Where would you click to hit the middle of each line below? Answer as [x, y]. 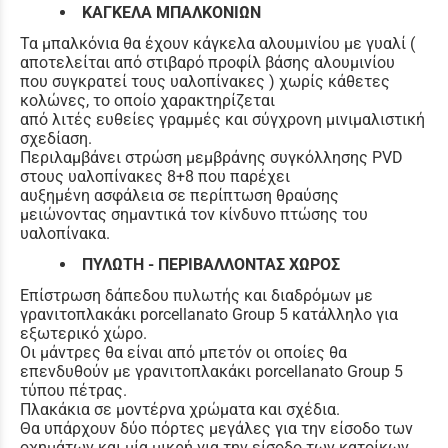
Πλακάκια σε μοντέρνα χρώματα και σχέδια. [182, 409]
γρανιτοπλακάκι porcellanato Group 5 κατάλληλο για [209, 314]
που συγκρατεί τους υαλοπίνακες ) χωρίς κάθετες [205, 81]
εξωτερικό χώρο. [83, 333]
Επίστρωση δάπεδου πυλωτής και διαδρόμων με [196, 295]
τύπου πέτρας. [73, 390]
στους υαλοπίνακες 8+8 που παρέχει [155, 176]
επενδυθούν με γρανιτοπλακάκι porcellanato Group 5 [211, 371]
